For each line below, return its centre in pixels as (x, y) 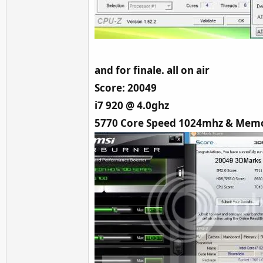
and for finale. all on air (152, 70)
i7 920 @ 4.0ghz (132, 105)
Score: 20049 (126, 88)
